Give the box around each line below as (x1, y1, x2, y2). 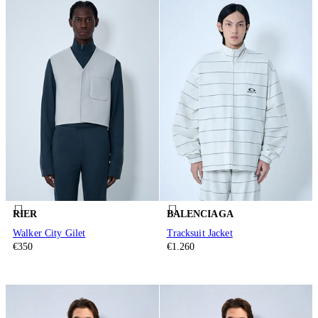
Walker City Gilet (13, 228, 86, 239)
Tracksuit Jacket (166, 228, 233, 239)
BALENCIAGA (166, 208, 234, 219)
